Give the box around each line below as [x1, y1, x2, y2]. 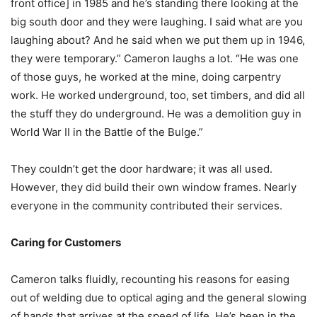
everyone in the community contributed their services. [11, 199, 282, 213]
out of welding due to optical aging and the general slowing [11, 291, 306, 305]
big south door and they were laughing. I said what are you [11, 15, 303, 29]
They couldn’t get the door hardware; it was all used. [11, 162, 272, 176]
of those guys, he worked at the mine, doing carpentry [11, 70, 281, 84]
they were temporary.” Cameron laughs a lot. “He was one [11, 52, 299, 66]
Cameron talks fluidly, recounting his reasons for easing [11, 272, 289, 287]
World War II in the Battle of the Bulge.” [11, 125, 203, 139]
